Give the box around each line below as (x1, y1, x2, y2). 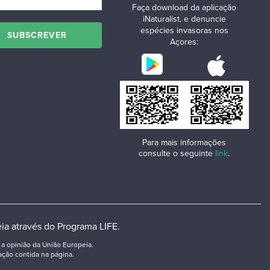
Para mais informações (142, 137, 227, 148)
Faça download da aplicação (132, 2, 237, 13)
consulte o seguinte (139, 148, 216, 159)
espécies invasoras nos (140, 25, 228, 36)
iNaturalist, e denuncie (142, 14, 226, 25)
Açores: (170, 37, 199, 48)
